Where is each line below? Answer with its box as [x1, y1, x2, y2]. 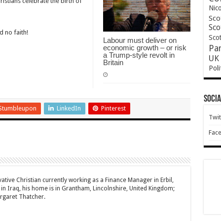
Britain [103, 58, 123, 67]
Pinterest [101, 104, 126, 112]
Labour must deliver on [103, 36, 177, 44]
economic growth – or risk [103, 43, 186, 52]
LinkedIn [56, 104, 81, 112]
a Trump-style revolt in [103, 50, 175, 59]
